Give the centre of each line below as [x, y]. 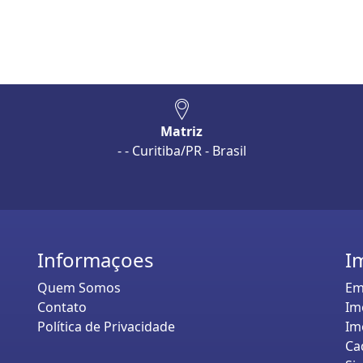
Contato [62, 307]
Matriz [181, 132]
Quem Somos [79, 288]
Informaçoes [96, 260]
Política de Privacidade [106, 327]
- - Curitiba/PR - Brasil [181, 151]
